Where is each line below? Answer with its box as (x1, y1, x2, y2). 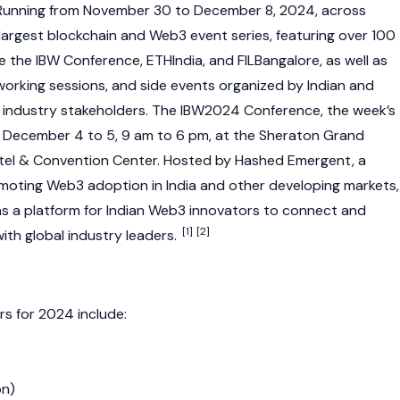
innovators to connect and (186, 201, 366, 220)
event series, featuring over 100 (187, 26, 396, 45)
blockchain (47, 26, 117, 45)
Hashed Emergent (235, 151, 352, 170)
